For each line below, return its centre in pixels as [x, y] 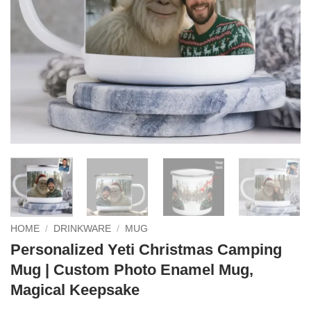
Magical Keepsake [75, 289]
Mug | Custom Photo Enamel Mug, [132, 269]
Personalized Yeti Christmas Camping [146, 249]
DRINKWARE [83, 228]
